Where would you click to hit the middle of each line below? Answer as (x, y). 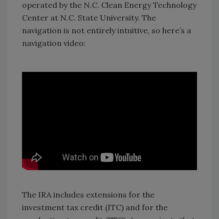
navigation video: (54, 43)
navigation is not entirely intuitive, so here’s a (107, 31)
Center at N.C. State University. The (89, 18)
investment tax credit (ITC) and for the (95, 207)
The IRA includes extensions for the (88, 194)
